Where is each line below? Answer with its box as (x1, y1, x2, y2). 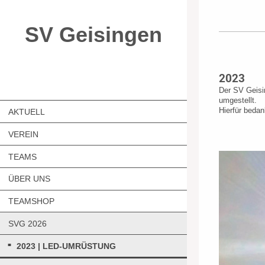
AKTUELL (8, 106, 45, 117)
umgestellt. (218, 96, 257, 105)
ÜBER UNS (8, 174, 50, 184)
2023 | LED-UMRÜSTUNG (17, 241, 116, 251)
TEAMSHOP (8, 196, 54, 206)
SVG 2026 (8, 219, 47, 229)
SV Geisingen (24, 22, 162, 47)
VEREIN (8, 129, 38, 139)
